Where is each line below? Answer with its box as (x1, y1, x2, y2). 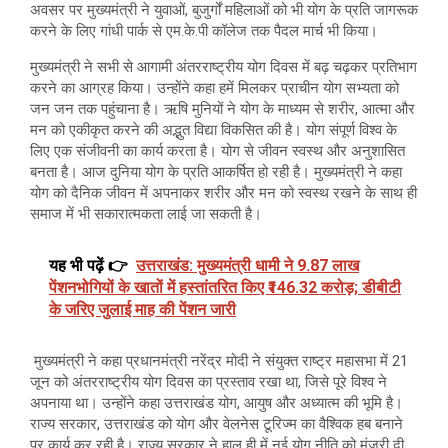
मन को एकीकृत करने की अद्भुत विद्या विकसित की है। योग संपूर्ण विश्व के (30, 120, 397, 139)
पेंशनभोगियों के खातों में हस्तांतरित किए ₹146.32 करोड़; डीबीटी (49, 277, 401, 297)
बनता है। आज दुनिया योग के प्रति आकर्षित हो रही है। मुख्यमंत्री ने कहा (30, 162, 402, 181)
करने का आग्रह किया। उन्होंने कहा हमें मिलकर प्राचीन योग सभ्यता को (30, 78, 399, 97)
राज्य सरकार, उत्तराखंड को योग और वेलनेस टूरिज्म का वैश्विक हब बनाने (30, 414, 403, 433)
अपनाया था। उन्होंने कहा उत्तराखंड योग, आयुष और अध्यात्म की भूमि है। (30, 393, 403, 412)
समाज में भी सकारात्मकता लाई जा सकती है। (30, 204, 262, 223)
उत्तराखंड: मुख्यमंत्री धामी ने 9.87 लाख (136, 255, 359, 275)
